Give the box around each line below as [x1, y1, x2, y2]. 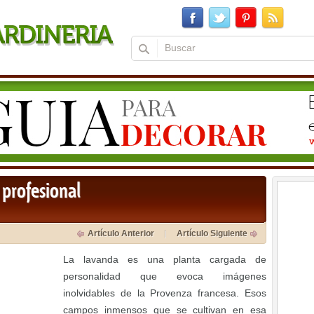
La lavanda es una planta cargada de [63, 254, 266, 265]
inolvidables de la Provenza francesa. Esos [63, 287, 266, 299]
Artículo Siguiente [177, 228, 247, 238]
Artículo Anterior [88, 228, 154, 238]
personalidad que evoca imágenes [63, 271, 266, 282]
